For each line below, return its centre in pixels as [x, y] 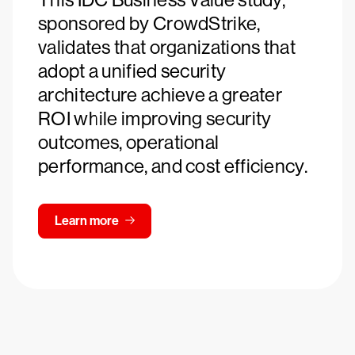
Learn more [87, 221]
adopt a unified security [132, 71]
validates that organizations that [167, 47]
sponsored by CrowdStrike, [149, 23]
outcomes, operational [129, 142]
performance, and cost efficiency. [173, 166]
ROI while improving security [155, 118]
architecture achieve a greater [160, 95]
